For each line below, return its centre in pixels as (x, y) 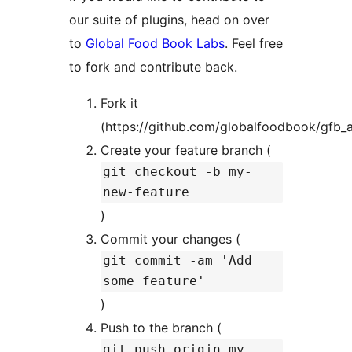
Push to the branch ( (161, 328)
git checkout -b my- (178, 172)
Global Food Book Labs (155, 44)
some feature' (154, 281)
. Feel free (254, 44)
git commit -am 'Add (178, 261)
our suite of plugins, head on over (169, 20)
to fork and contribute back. (153, 67)
